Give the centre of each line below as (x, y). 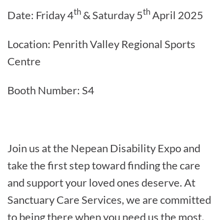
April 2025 (177, 15)
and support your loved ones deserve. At (101, 182)
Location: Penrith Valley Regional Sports (101, 44)
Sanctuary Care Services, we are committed (109, 199)
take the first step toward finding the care (104, 165)
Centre (24, 61)
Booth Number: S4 (51, 90)
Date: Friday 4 (41, 15)
